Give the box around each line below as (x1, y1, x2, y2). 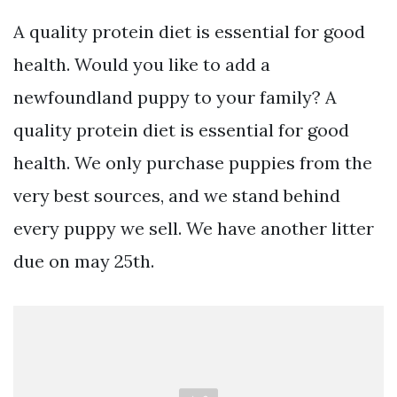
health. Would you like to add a (13, 52, 270, 75)
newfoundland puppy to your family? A (13, 85, 337, 108)
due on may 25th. (13, 249, 154, 272)
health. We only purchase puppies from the (13, 151, 372, 174)
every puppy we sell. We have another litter (13, 216, 374, 239)
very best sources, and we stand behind (13, 183, 340, 206)
